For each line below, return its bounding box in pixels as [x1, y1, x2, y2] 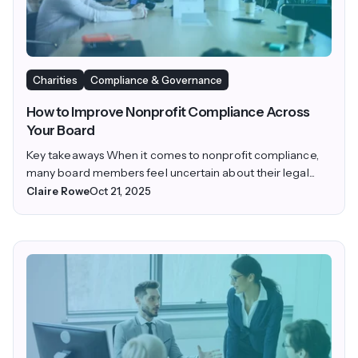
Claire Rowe [26, 184, 89, 197]
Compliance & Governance [90, 73, 222, 86]
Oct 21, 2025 [89, 184, 151, 197]
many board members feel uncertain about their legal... [26, 165, 315, 180]
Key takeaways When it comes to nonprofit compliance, [26, 147, 319, 162]
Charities [33, 73, 78, 86]
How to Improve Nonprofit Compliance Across [26, 103, 310, 120]
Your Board [26, 121, 95, 138]
